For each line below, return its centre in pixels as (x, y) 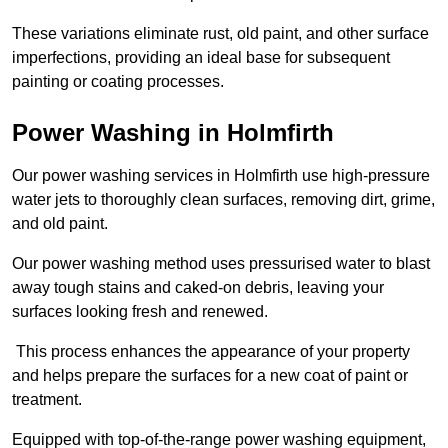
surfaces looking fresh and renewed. (140, 311)
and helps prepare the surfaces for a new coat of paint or (210, 375)
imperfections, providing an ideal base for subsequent (201, 57)
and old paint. (60, 223)
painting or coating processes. (118, 81)
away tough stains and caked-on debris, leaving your (198, 287)
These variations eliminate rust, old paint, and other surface (220, 33)
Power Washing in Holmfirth (173, 132)
